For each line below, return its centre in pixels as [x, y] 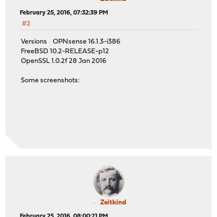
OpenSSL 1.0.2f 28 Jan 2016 [64, 61]
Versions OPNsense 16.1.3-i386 [71, 42]
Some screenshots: [51, 80]
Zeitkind [113, 203]
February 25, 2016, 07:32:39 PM [64, 13]
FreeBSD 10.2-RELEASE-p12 [65, 51]
